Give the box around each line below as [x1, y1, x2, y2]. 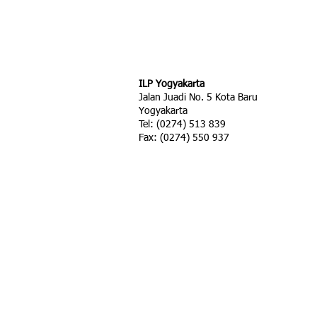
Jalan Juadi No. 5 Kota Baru [139, 93, 258, 103]
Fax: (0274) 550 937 [139, 133, 229, 143]
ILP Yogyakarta [139, 79, 204, 89]
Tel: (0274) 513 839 [139, 120, 226, 129]
